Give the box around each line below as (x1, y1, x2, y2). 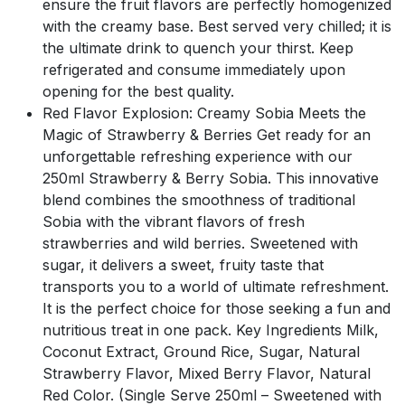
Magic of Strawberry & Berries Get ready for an (42, 125, 371, 144)
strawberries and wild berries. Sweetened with (42, 233, 358, 252)
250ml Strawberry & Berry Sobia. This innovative (42, 168, 379, 187)
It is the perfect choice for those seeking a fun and (42, 298, 391, 317)
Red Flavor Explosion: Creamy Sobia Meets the (42, 103, 366, 122)
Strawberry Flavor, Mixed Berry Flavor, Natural (42, 363, 371, 382)
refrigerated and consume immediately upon (42, 60, 345, 79)
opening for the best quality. (42, 81, 234, 100)
